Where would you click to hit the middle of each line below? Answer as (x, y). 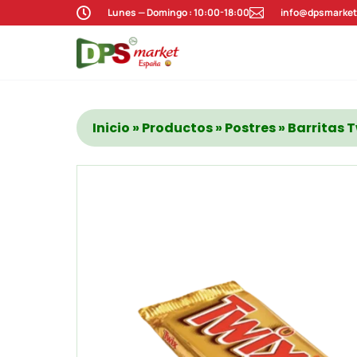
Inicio (111, 128)
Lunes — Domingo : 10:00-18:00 (178, 12)
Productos (177, 128)
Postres (250, 128)
